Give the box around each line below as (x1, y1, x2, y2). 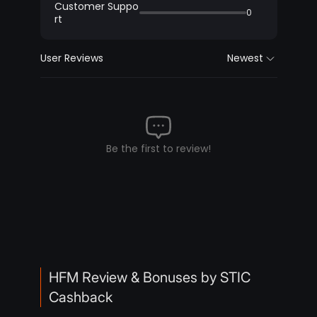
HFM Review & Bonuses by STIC (48, 269, 250, 287)
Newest (226, 51, 263, 66)
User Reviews (40, 51, 103, 66)
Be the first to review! (106, 142, 211, 156)
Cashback (48, 289, 113, 306)
